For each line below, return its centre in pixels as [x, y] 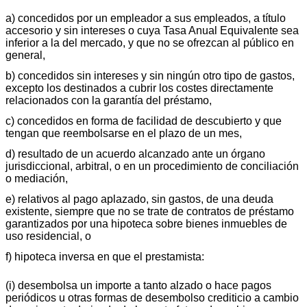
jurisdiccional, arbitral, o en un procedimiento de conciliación [152, 166]
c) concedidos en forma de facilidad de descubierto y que [144, 121]
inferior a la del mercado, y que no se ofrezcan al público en [150, 42]
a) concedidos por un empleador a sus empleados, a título [146, 18]
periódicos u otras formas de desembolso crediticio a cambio [152, 297]
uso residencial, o [48, 236]
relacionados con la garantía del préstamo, [109, 100]
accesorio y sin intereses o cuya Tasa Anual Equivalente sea [152, 30]
